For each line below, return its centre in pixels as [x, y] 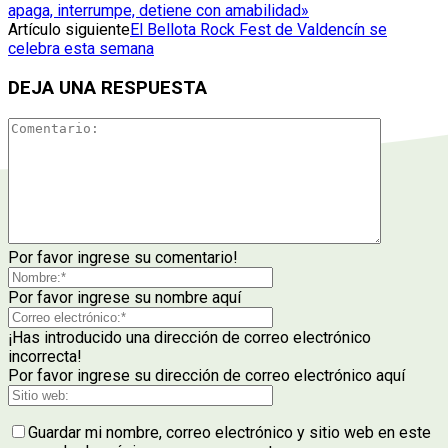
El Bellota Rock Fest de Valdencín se [258, 30]
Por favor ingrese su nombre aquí [124, 297]
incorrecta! [45, 356]
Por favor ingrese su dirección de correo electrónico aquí [206, 375]
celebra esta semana [81, 49]
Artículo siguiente [69, 30]
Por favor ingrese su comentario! [123, 257]
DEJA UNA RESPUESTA [107, 88]
